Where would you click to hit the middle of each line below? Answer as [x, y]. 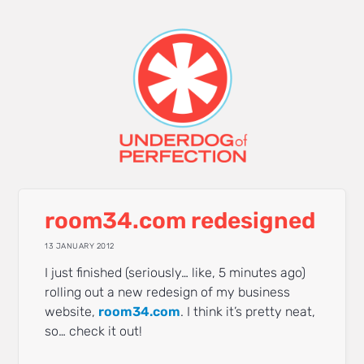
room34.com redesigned [180, 221]
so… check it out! [94, 331]
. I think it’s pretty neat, [248, 312]
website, [72, 312]
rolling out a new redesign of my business [168, 292]
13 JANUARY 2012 [80, 245]
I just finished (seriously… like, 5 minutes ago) [175, 273]
